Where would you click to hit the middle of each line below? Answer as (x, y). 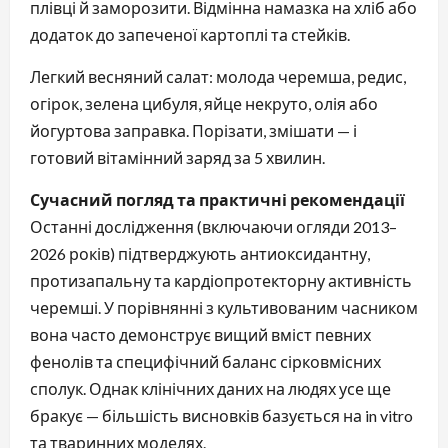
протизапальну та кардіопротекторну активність (221, 280)
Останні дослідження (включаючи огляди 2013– (213, 226)
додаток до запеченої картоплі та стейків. (190, 34)
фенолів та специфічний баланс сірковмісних (205, 361)
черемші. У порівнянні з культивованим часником (224, 307)
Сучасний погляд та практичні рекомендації (217, 199)
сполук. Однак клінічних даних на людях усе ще (210, 388)
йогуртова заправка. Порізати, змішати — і (193, 130)
